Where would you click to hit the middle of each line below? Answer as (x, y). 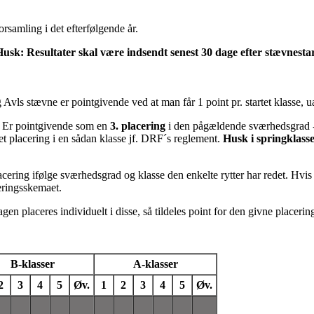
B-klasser (33, 264)
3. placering (138, 125)
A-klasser (155, 264)
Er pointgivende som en (56, 125)
